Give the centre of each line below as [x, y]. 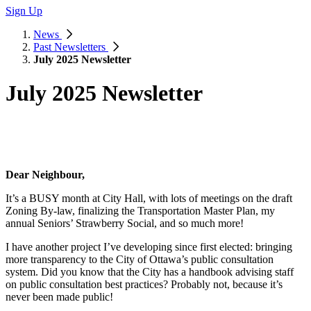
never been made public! [59, 296]
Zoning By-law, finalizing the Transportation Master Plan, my [140, 210]
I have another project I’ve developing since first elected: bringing [149, 246]
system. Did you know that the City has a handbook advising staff [150, 271]
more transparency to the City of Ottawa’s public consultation [140, 259]
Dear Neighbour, [45, 174]
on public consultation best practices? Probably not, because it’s [144, 284]
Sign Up [24, 10]
